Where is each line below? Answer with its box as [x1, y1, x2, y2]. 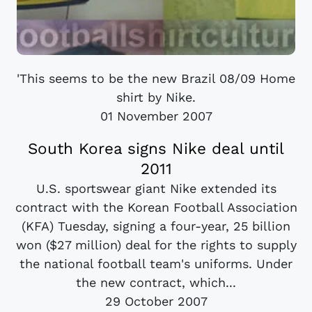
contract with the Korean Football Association [15, 199, 297, 214]
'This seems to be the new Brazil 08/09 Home [17, 70, 295, 86]
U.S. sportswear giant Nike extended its [36, 180, 276, 196]
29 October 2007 [104, 293, 208, 309]
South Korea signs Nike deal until [28, 139, 284, 157]
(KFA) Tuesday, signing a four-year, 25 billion [22, 218, 290, 233]
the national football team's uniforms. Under [19, 256, 292, 271]
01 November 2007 [100, 108, 212, 123]
